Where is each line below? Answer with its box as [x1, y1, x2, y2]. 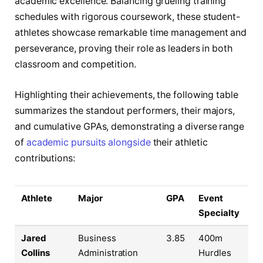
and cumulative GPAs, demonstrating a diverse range [15, 120, 245, 132]
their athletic [150, 136, 208, 148]
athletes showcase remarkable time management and [15, 27, 247, 39]
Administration [78, 247, 139, 258]
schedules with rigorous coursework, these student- [15, 11, 241, 23]
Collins [21, 247, 50, 258]
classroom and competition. [15, 59, 136, 70]
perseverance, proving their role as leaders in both [15, 43, 232, 55]
